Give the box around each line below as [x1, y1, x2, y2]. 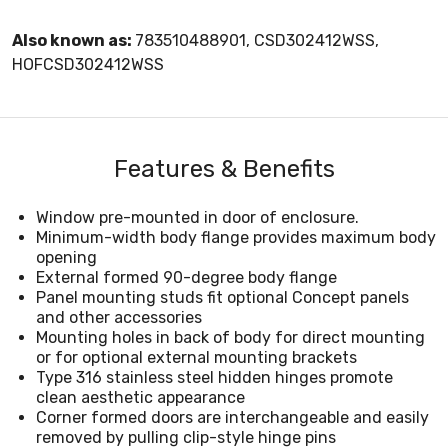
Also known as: [12, 30, 135, 50]
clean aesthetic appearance [36, 387, 245, 407]
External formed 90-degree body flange [36, 267, 337, 287]
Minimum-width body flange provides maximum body [36, 227, 436, 247]
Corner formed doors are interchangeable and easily [36, 407, 429, 427]
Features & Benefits [113, 154, 335, 183]
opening [36, 247, 97, 267]
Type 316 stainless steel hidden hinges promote [36, 367, 393, 387]
